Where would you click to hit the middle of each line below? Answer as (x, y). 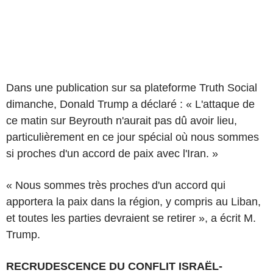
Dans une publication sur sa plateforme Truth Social (132, 87)
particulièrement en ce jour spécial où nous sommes (133, 137)
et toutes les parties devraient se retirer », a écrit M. (131, 218)
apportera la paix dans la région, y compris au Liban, (133, 201)
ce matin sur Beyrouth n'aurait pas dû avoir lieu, (122, 120)
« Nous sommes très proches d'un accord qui (116, 185)
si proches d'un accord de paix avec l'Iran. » (112, 153)
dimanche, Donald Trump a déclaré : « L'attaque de (130, 104)
